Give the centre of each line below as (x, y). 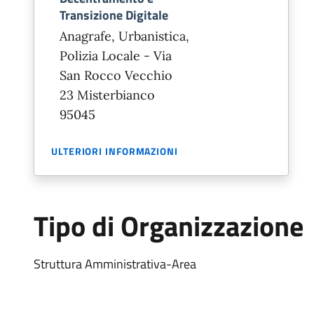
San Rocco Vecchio (116, 75)
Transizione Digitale (114, 15)
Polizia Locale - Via (116, 56)
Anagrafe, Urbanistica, (124, 36)
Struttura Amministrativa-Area (115, 264)
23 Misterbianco (107, 95)
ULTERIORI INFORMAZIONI (115, 151)
